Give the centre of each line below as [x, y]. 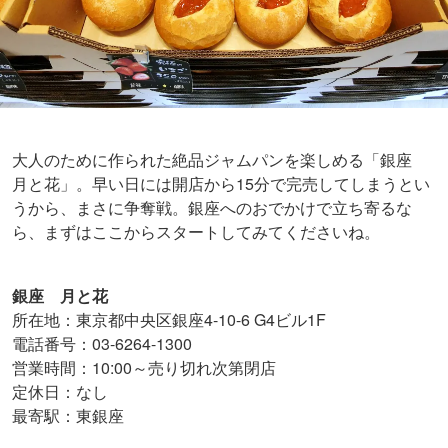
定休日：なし [60, 392]
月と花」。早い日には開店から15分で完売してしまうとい [221, 184]
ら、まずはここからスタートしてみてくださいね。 [196, 232]
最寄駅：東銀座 [68, 416]
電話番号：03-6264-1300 [102, 344]
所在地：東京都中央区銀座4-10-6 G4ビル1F [169, 320]
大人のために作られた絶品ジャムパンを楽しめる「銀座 [220, 160]
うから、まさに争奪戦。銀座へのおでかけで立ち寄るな [212, 208]
